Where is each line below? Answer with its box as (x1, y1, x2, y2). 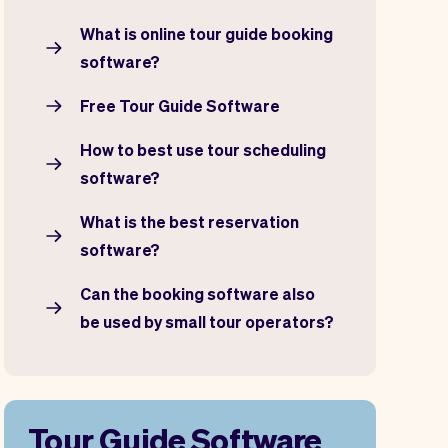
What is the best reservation (80, 210, 299, 232)
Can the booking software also (80, 282, 315, 304)
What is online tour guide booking (80, 22, 333, 44)
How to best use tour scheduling (80, 138, 326, 160)
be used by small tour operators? (80, 310, 334, 332)
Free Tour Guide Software (80, 94, 280, 116)
